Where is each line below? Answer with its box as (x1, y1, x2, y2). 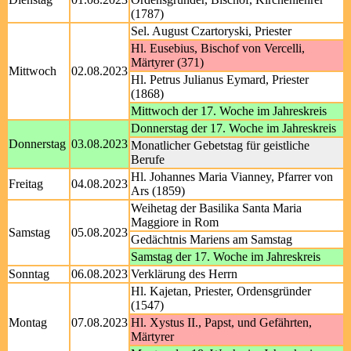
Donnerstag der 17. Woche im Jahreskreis (131, 121, 336, 135)
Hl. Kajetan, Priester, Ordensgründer (131, 284, 311, 298)
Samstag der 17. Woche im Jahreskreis (131, 250, 320, 263)
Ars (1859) (131, 184, 185, 197)
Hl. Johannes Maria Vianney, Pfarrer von (131, 170, 333, 183)
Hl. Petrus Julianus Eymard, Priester (131, 73, 309, 86)
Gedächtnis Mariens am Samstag (131, 233, 292, 246)
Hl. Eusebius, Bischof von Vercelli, (131, 42, 305, 55)
